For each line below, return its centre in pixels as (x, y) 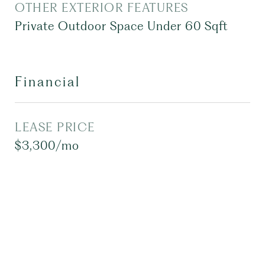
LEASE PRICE (55, 127)
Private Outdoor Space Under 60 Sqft (121, 26)
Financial (48, 82)
